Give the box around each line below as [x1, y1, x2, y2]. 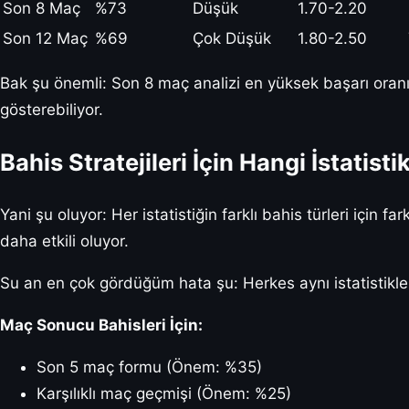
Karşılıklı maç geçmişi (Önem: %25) [37, 384, 291, 404]
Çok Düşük [193, 28, 271, 47]
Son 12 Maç [3, 28, 88, 47]
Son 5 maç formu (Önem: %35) [37, 358, 262, 377]
